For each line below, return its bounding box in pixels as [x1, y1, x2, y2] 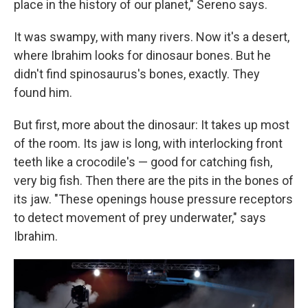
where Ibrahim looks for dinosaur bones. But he [14, 48, 271, 63]
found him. [14, 85, 72, 100]
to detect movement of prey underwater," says [14, 210, 266, 225]
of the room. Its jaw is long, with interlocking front [14, 136, 283, 151]
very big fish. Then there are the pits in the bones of [14, 173, 294, 188]
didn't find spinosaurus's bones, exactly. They [14, 67, 260, 82]
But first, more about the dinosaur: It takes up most [14, 118, 289, 133]
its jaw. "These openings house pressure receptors [14, 192, 293, 207]
